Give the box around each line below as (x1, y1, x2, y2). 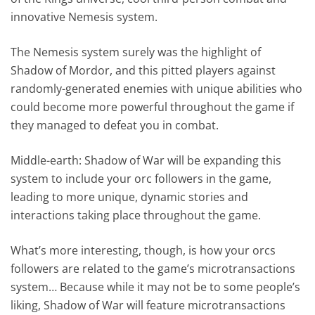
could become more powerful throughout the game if (11, 98, 295, 115)
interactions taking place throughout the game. (11, 207, 262, 223)
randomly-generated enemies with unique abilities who (11, 80, 303, 96)
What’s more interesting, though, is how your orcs (11, 242, 276, 258)
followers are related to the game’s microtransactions (11, 260, 296, 276)
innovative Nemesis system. (11, 8, 158, 25)
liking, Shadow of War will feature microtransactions (11, 297, 286, 313)
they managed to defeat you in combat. (11, 117, 219, 133)
